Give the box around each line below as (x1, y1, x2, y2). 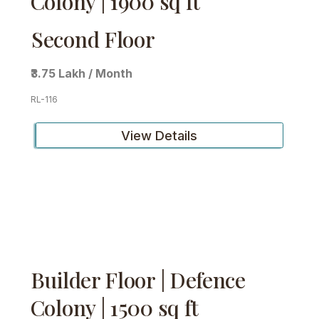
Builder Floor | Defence (30, 265, 246, 294)
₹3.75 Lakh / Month (31, 66, 133, 80)
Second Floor (31, 25, 155, 54)
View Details (121, 127, 198, 143)
